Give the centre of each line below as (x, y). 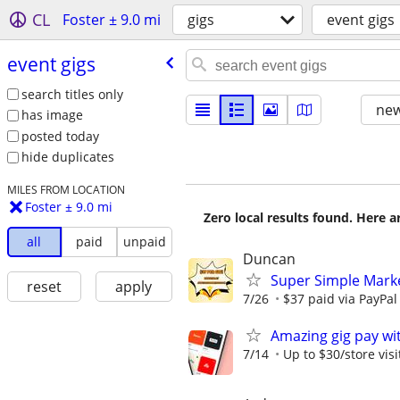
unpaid (144, 242)
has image (52, 115)
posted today (60, 136)
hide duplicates (67, 157)
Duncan (269, 259)
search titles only (72, 94)
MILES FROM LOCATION (66, 190)
